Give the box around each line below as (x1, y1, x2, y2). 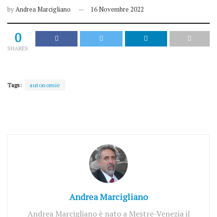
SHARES (7, 45, 28, 52)
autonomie (30, 81, 61, 89)
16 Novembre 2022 (91, 5, 144, 14)
